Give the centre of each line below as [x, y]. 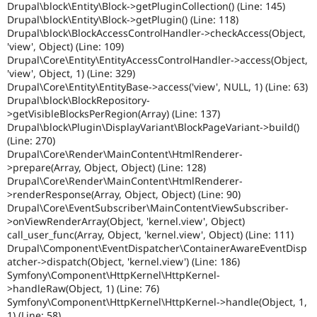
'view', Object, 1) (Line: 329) [71, 74]
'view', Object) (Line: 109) [65, 47]
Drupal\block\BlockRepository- [79, 100]
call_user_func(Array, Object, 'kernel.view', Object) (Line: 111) [150, 235]
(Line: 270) [31, 141]
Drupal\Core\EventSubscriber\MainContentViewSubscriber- [148, 208]
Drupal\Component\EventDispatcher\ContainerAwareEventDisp [157, 248]
